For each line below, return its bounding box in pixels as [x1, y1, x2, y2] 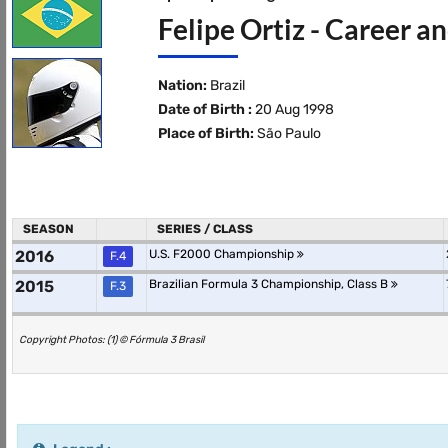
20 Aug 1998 [251, 101, 334, 118]
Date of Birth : [157, 101, 252, 118]
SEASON [23, 222, 74, 236]
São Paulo [253, 125, 321, 142]
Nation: [157, 77, 207, 94]
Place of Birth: [157, 125, 254, 142]
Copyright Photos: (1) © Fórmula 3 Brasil [19, 333, 204, 346]
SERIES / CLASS [157, 222, 253, 236]
